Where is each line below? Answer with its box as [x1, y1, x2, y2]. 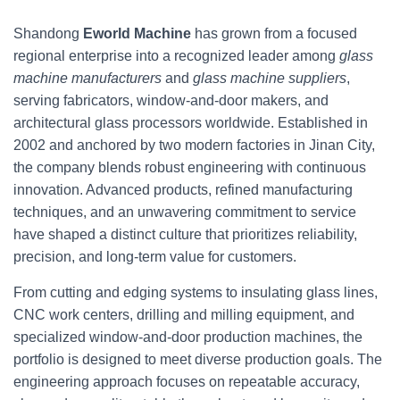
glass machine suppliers [193, 71, 346, 86]
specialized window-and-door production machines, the [13, 329, 362, 345]
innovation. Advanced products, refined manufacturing [13, 182, 353, 197]
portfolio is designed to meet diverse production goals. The [13, 352, 382, 367]
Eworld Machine [83, 26, 191, 41]
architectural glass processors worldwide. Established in [13, 115, 368, 130]
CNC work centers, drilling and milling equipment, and [13, 307, 354, 322]
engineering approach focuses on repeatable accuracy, [13, 374, 360, 389]
